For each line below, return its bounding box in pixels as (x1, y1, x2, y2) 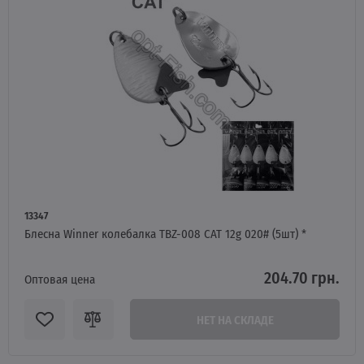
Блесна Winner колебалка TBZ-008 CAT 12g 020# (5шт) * (24, 224, 306, 242)
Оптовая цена (24, 270, 95, 288)
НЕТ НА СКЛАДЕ (196, 310, 274, 328)
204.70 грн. (264, 265, 340, 289)
